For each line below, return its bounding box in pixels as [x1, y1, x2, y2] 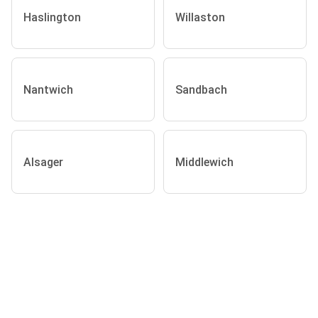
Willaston [175, 10, 225, 24]
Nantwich [23, 82, 73, 97]
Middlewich [175, 155, 234, 169]
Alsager [23, 155, 63, 169]
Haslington [23, 10, 81, 24]
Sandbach [175, 82, 227, 97]
